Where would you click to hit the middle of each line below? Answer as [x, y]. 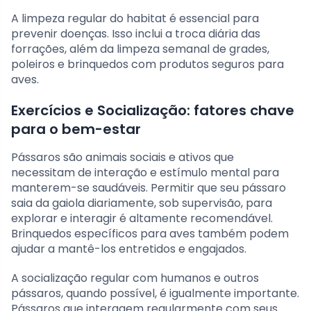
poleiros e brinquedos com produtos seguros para [148, 65]
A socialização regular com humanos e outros [135, 278]
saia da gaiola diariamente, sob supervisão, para [142, 203]
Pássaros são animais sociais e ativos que [123, 158]
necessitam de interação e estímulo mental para [145, 173]
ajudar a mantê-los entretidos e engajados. [129, 249]
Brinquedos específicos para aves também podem [150, 234]
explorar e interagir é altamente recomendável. [142, 219]
